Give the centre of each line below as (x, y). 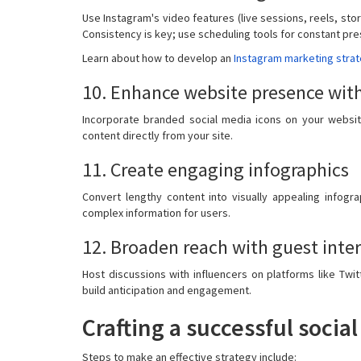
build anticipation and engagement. (167, 290)
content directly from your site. (158, 135)
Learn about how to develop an (158, 58)
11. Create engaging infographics (216, 169)
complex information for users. (156, 212)
